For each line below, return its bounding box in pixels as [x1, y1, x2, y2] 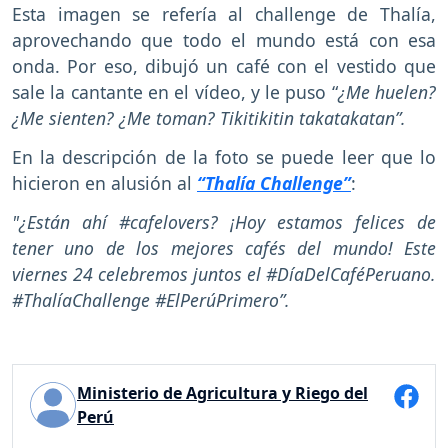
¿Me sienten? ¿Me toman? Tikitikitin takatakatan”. [12, 105, 406, 130]
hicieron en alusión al [12, 170, 197, 195]
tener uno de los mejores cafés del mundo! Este [12, 235, 436, 260]
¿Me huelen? [337, 79, 437, 104]
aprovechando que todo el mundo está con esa [12, 27, 436, 52]
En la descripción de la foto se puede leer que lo [12, 144, 436, 169]
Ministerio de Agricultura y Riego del [77, 382, 368, 405]
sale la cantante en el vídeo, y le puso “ [12, 79, 338, 104]
